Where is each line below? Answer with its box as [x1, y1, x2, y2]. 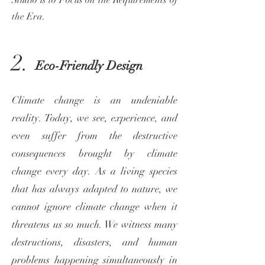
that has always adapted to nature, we [12, 183, 177, 195]
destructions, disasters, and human [12, 236, 177, 248]
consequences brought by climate [12, 147, 177, 160]
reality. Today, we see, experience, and [12, 112, 177, 124]
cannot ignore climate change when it [12, 201, 177, 213]
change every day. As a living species [12, 165, 177, 177]
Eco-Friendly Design [35, 58, 143, 73]
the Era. [12, 11, 45, 22]
